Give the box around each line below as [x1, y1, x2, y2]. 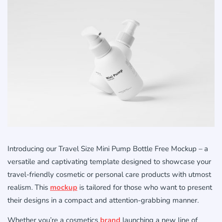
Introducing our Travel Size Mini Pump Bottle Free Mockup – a [7, 144, 208, 154]
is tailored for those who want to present [77, 182, 212, 193]
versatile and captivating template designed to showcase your [7, 157, 211, 167]
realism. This [7, 182, 50, 193]
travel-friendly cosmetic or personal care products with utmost [7, 169, 211, 180]
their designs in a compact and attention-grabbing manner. [7, 195, 199, 206]
